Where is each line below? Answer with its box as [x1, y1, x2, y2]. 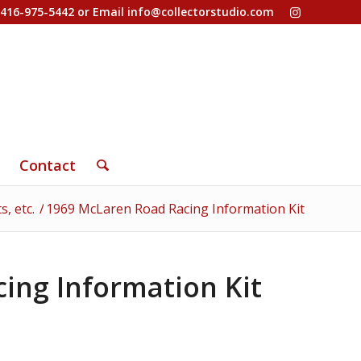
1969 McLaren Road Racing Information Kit [46, 200, 305, 218]
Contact [19, 156, 77, 175]
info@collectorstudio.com [127, 4, 274, 19]
